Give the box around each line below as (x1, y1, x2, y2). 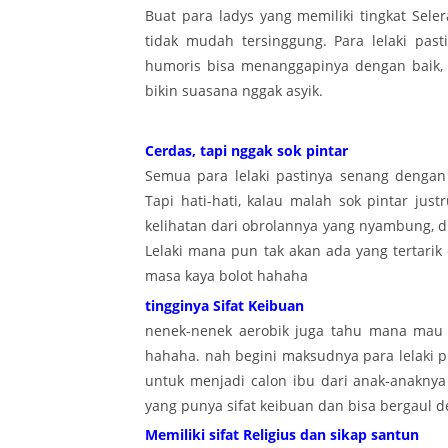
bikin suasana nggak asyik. (145, 81, 323, 101)
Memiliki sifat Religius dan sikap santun (145, 424, 419, 444)
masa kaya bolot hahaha (145, 266, 308, 286)
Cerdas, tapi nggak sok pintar (145, 141, 348, 161)
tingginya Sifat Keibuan (145, 295, 304, 315)
